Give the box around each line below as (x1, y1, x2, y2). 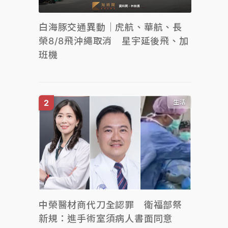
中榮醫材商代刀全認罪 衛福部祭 (39, 199, 182, 210)
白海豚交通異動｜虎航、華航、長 (39, 21, 182, 33)
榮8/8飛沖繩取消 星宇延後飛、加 (39, 35, 189, 46)
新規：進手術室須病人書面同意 (39, 213, 173, 224)
